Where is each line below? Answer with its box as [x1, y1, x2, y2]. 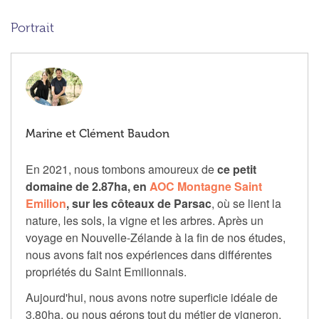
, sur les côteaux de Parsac [66, 194, 211, 211]
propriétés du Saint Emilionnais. [26, 263, 187, 280]
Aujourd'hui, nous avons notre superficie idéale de [26, 288, 278, 305]
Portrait [11, 21, 54, 36]
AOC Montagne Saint [150, 177, 262, 194]
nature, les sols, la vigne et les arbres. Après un [26, 211, 263, 229]
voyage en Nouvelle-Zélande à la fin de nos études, [26, 229, 286, 246]
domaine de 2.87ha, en [26, 177, 150, 194]
